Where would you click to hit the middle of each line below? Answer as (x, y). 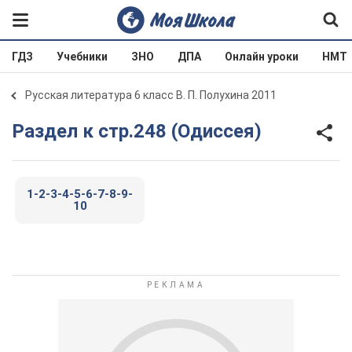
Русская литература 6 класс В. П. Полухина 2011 (151, 95)
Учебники (82, 57)
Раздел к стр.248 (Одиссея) (143, 131)
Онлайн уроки (262, 57)
